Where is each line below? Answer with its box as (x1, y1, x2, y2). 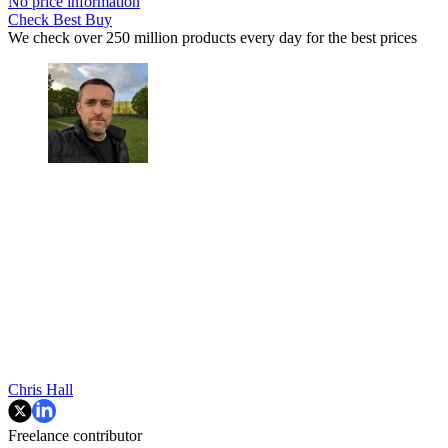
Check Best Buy (8, 10, 112, 28)
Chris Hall (8, 380, 73, 398)
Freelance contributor (8, 426, 142, 444)
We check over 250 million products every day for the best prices (8, 28, 417, 46)
